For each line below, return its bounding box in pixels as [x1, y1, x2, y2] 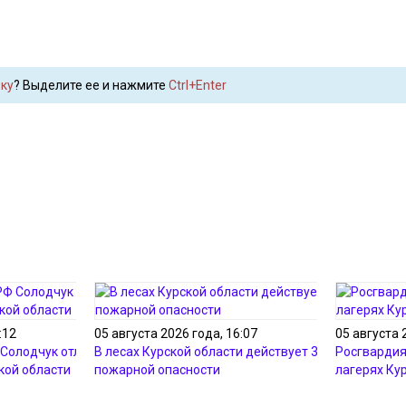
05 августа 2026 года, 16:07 [94, 326, 257, 341]
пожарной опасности [94, 362, 220, 377]
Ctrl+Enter [168, 78, 227, 92]
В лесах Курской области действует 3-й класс [94, 344, 366, 359]
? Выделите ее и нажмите [13, 78, 169, 92]
